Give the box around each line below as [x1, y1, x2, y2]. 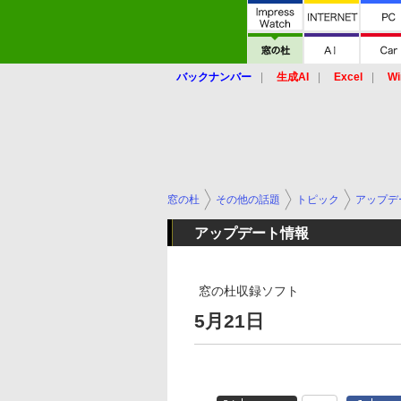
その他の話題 [216, 193, 280, 206]
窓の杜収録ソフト [199, 284, 299, 298]
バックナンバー [176, 71, 252, 83]
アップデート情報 [194, 226, 309, 241]
